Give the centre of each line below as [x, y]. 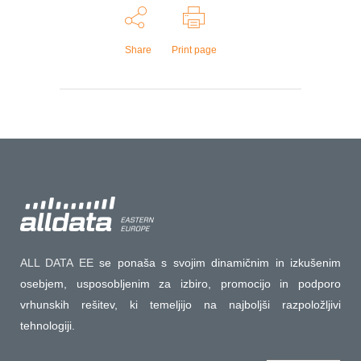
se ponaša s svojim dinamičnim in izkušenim [217, 262]
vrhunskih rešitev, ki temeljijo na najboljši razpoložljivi [180, 304]
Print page [194, 50]
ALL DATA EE [57, 262]
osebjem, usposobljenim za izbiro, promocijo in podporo [180, 283]
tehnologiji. [48, 325]
